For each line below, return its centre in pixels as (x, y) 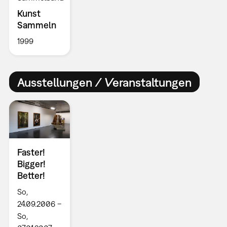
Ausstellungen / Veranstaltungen (104, 82)
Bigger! (31, 164)
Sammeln (36, 25)
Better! (31, 176)
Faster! (31, 153)
